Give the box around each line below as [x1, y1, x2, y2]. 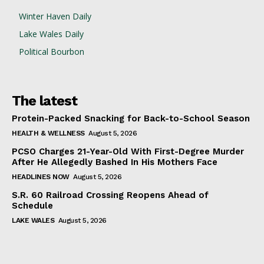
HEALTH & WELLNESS [12, 129, 85, 138]
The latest [12, 93, 77, 110]
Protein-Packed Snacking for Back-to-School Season [12, 113, 250, 124]
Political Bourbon [19, 46, 84, 58]
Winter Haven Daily [19, 11, 91, 22]
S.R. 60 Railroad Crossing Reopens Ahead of [12, 190, 209, 201]
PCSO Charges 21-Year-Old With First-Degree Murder [12, 146, 244, 157]
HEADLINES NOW [12, 173, 70, 181]
